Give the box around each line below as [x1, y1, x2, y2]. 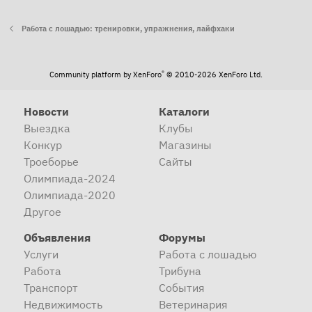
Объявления [24, 231, 91, 245]
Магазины [158, 138, 212, 153]
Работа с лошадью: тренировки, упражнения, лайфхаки [21, 24, 235, 34]
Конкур [24, 138, 62, 153]
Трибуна [158, 264, 201, 279]
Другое [24, 205, 61, 219]
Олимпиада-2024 [24, 171, 116, 186]
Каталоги [158, 104, 210, 119]
